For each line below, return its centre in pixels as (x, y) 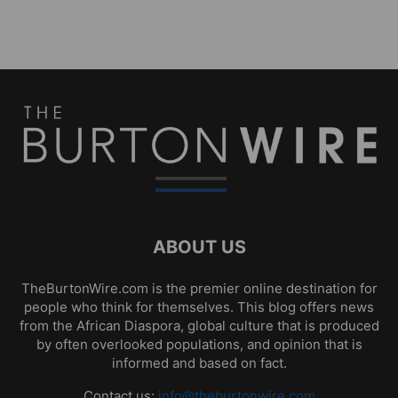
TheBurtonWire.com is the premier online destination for (199, 289)
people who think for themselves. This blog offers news (199, 307)
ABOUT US (199, 247)
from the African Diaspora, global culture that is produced (199, 326)
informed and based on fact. (199, 363)
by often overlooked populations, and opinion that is (199, 345)
